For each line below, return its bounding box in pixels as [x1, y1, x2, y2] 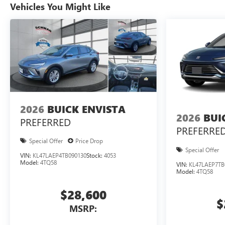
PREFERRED [20, 115, 71, 129]
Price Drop [75, 137, 103, 145]
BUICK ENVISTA [47, 102, 126, 116]
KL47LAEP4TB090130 [33, 151, 86, 160]
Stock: [86, 151, 104, 160]
